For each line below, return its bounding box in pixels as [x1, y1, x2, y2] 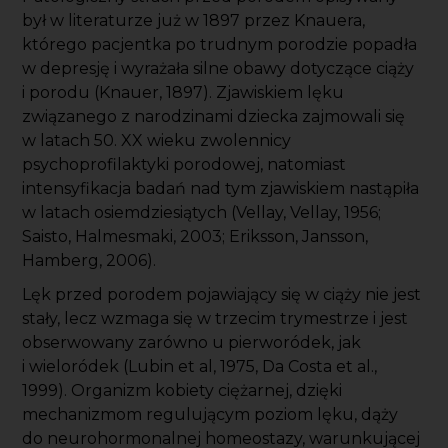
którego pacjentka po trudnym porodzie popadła [22, 35, 418, 55]
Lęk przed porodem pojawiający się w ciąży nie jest [22, 285, 422, 305]
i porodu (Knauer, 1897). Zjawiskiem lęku [22, 83, 345, 103]
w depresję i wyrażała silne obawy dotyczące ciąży [22, 59, 415, 79]
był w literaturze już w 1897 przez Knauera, [22, 11, 366, 31]
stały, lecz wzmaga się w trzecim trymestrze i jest [22, 309, 409, 329]
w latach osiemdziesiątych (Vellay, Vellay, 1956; [22, 203, 382, 223]
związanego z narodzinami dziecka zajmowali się [22, 107, 406, 127]
